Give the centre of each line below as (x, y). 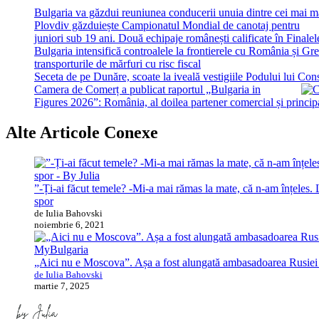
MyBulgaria (61, 249)
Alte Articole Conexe (82, 133)
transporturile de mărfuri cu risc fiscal (117, 64)
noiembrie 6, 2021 (69, 224)
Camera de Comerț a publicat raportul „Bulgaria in (147, 90)
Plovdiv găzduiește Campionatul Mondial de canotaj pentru (167, 26)
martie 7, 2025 (62, 286)
